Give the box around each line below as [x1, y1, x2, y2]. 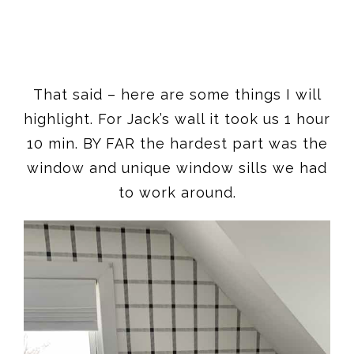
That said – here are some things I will [32, 85, 322, 103]
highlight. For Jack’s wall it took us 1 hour [24, 110, 330, 127]
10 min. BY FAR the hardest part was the [26, 134, 328, 152]
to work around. [118, 183, 236, 201]
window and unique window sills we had [27, 159, 327, 176]
